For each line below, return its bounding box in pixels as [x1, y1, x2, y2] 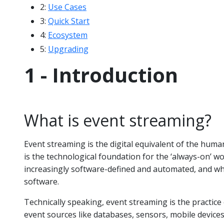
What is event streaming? [24, 109, 211, 131]
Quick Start [48, 15, 89, 26]
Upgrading [48, 43, 88, 54]
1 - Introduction [24, 61, 178, 88]
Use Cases [48, 1, 86, 12]
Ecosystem [48, 29, 87, 40]
